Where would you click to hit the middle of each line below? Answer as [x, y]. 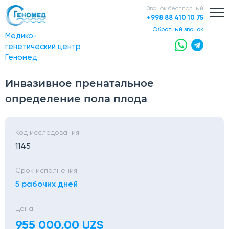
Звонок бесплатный [175, 9]
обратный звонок [180, 30]
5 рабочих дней [47, 185]
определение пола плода [76, 99]
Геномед [21, 58]
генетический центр [43, 47]
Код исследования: [48, 133]
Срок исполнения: [47, 171]
